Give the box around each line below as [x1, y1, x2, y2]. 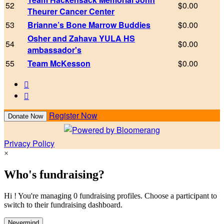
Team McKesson [27, 57, 90, 69]
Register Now [49, 109, 97, 121]
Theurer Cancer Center [27, 5, 114, 17]
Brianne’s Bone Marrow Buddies [27, 19, 150, 31]
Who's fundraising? [4, 168, 104, 181]
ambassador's [27, 44, 81, 56]
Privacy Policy [4, 137, 54, 149]
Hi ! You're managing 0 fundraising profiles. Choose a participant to [4, 191, 217, 200]
